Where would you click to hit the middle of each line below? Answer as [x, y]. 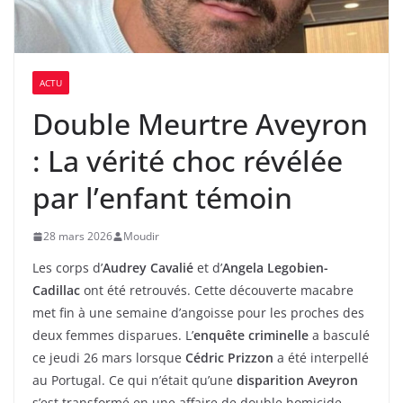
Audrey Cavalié [148, 268]
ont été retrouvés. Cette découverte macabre [217, 291]
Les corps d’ [67, 268]
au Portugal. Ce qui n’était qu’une [134, 381]
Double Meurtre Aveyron [200, 124]
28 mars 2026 [78, 237]
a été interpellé [321, 358]
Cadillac [56, 291]
